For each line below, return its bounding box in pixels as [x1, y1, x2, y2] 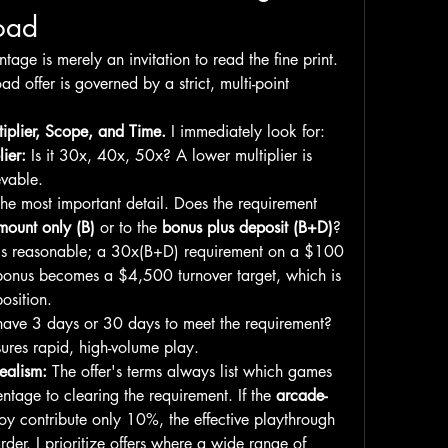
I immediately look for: [166, 121, 325, 142]
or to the [95, 217, 162, 238]
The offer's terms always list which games [47, 361, 332, 382]
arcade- [276, 385, 327, 406]
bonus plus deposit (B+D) [162, 217, 333, 238]
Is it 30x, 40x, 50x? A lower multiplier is [26, 145, 312, 166]
